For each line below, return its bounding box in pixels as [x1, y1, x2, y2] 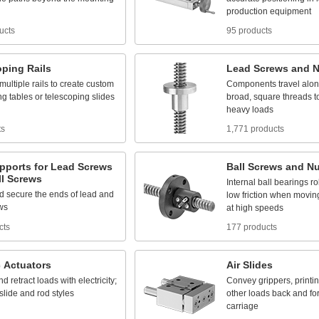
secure [6, 189, 33, 199]
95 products [226, 26, 272, 36]
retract [11, 276, 35, 286]
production [226, 6, 268, 16]
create [60, 79, 84, 89]
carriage [226, 301, 258, 311]
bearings [274, 177, 308, 187]
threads [283, 92, 312, 102]
